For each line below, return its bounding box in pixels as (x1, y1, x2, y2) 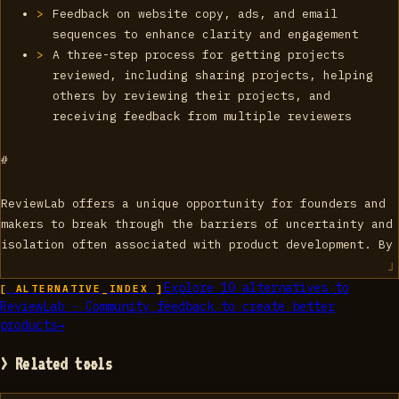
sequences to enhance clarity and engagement (53, 26, 360, 42)
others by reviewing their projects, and (53, 87, 331, 103)
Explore (163, 279, 221, 296)
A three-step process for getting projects (53, 46, 346, 62)
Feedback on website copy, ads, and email (53, 5, 338, 21)
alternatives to (234, 279, 349, 296)
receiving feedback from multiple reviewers (53, 108, 353, 124)
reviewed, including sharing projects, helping (53, 67, 374, 83)
